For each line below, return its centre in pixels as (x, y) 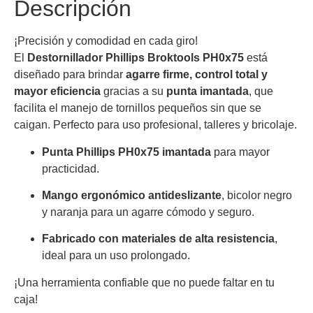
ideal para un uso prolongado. (116, 256)
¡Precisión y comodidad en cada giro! (106, 41)
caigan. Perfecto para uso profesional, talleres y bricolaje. (155, 125)
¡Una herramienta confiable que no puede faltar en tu (144, 282)
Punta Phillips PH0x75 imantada (126, 152)
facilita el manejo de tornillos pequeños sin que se (138, 108)
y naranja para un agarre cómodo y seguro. (148, 212)
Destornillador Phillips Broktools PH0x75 (136, 58)
